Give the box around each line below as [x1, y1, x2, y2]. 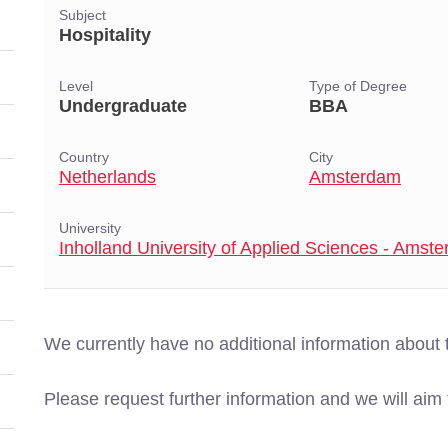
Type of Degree [309, 79, 407, 94]
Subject [59, 8, 106, 23]
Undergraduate [59, 96, 187, 116]
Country [59, 150, 109, 165]
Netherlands [59, 167, 156, 187]
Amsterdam [309, 167, 401, 187]
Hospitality [59, 25, 151, 45]
